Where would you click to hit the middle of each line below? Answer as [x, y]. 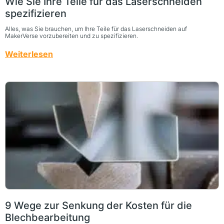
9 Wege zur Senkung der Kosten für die [98, 205]
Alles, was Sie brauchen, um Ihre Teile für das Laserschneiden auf [96, 28]
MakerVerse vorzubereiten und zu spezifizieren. [71, 35]
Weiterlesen [29, 54]
